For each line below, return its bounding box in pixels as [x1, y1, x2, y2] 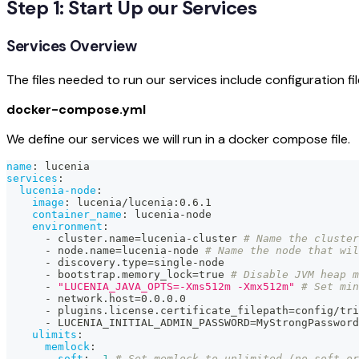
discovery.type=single [51, 256, 192, 268]
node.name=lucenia [51, 244, 167, 256]
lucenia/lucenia [71, 196, 173, 208]
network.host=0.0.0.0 [51, 292, 186, 305]
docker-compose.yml [6, 100, 146, 118]
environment [32, 220, 103, 232]
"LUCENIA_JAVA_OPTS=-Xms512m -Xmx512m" [58, 280, 295, 292]
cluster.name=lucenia [51, 232, 186, 244]
